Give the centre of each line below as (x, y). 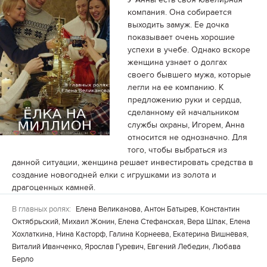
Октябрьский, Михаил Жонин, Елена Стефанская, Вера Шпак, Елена (131, 222)
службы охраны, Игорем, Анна (186, 125)
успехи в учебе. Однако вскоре (189, 50)
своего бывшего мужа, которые (189, 75)
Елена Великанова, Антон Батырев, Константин (157, 209)
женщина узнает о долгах (177, 63)
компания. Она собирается (180, 13)
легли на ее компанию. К (176, 88)
